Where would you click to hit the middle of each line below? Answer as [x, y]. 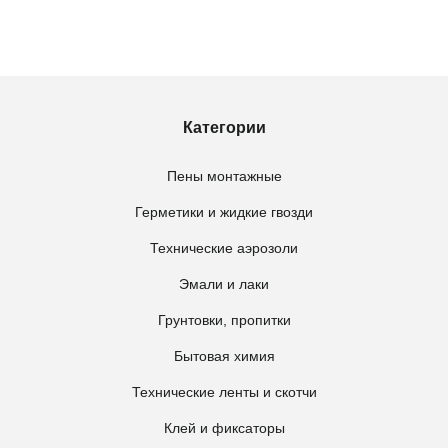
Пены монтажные [224, 176]
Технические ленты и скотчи [224, 392]
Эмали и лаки [224, 284]
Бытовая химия [224, 356]
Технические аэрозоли [224, 248]
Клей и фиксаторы [224, 428]
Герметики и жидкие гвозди [224, 212]
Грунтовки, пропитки [224, 320]
